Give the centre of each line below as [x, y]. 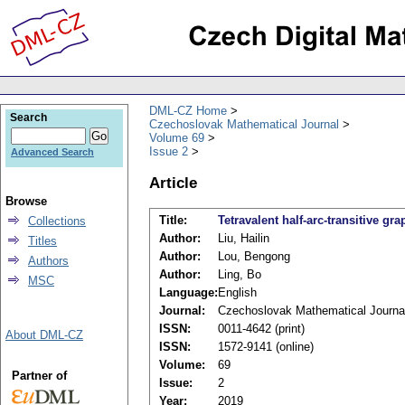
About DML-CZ [44, 335]
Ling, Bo [240, 275]
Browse [26, 201]
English [237, 293]
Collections [57, 221]
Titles [42, 241]
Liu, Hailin [244, 239]
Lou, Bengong [254, 257]
